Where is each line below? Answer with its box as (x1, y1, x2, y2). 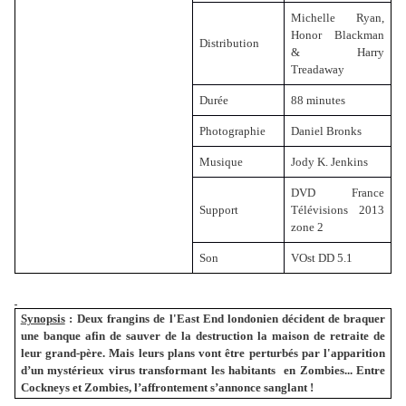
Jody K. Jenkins (291, 154, 368, 169)
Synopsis (20, 312, 65, 326)
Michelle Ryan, (291, 10, 384, 24)
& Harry (291, 44, 384, 59)
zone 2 (291, 219, 324, 234)
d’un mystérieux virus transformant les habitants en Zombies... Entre (20, 363, 386, 378)
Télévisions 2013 (291, 202, 384, 217)
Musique (199, 154, 243, 169)
